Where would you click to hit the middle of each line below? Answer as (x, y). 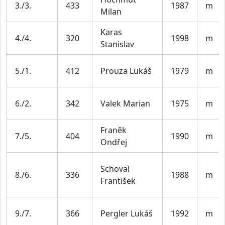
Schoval (115, 168)
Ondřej (114, 142)
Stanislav (117, 44)
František (118, 181)
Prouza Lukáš (126, 71)
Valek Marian (125, 103)
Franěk (114, 130)
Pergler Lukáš (127, 213)
